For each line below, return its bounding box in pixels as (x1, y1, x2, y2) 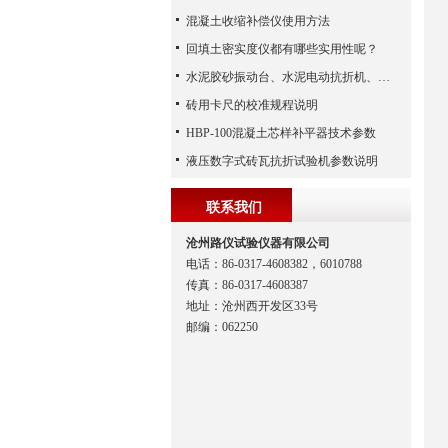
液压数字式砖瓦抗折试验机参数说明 (186, 154, 378, 168)
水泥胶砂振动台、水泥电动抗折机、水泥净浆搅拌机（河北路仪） (378, 70, 390, 84)
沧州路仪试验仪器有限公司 (186, 236, 330, 250)
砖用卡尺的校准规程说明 (186, 98, 318, 112)
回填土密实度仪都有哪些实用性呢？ (186, 42, 378, 56)
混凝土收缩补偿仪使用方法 (186, 14, 330, 28)
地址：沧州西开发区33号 (186, 299, 318, 313)
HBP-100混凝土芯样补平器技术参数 (186, 126, 376, 140)
